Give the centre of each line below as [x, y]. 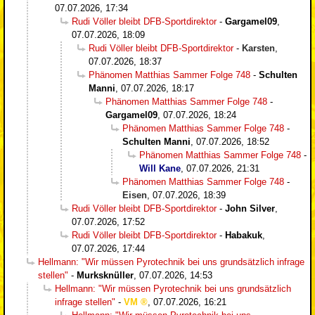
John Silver [250, 208]
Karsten [258, 48]
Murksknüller [105, 275]
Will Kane [160, 168]
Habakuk [244, 235]
